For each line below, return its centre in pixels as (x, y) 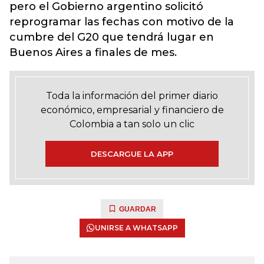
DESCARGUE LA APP (132, 154)
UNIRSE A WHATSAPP (136, 228)
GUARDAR (138, 209)
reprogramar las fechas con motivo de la (122, 22)
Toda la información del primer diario (132, 96)
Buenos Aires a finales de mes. (93, 52)
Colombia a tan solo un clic (132, 124)
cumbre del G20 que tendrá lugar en (112, 37)
